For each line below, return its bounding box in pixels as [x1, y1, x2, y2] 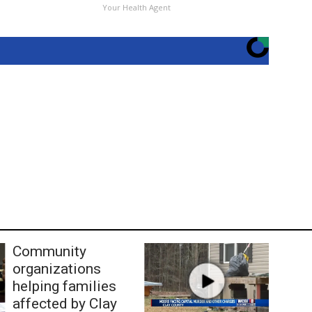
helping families [12, 277, 116, 295]
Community [12, 242, 86, 260]
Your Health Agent [102, 2, 171, 13]
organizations [12, 260, 101, 277]
